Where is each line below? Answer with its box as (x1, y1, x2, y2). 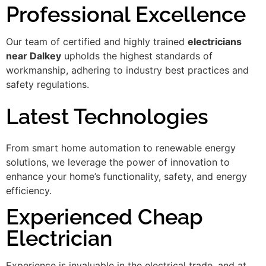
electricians (188, 36, 242, 48)
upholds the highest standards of (61, 50, 213, 62)
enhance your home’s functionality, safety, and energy (6, 170, 247, 182)
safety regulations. (6, 78, 89, 91)
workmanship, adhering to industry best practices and (6, 64, 249, 77)
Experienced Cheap (6, 204, 203, 230)
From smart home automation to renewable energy (6, 141, 236, 154)
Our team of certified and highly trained (6, 36, 188, 48)
